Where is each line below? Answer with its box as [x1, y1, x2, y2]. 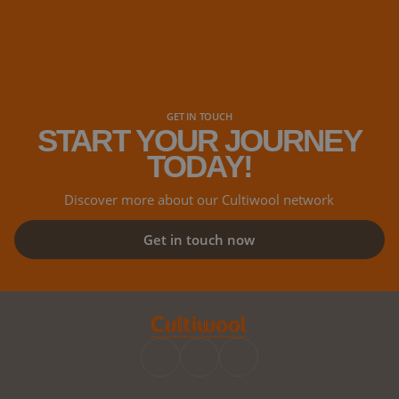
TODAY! [147, 148, 252, 183]
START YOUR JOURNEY [37, 122, 362, 158]
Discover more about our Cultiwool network [64, 190, 335, 208]
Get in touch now [143, 230, 256, 248]
